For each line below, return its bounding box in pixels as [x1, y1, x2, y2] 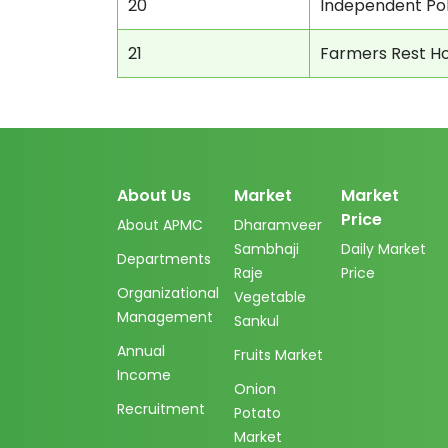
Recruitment [117, 399, 205, 419]
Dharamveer [234, 215, 322, 235]
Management [117, 307, 213, 327]
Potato [234, 403, 281, 423]
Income [117, 365, 171, 385]
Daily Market [341, 239, 427, 259]
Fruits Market [234, 345, 323, 365]
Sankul [234, 311, 279, 331]
